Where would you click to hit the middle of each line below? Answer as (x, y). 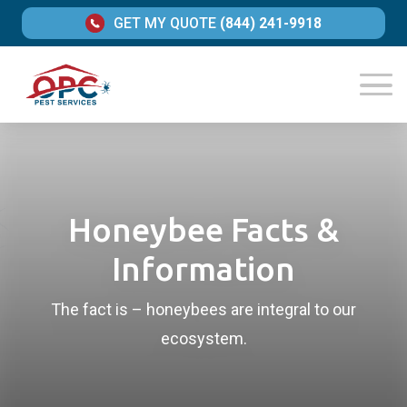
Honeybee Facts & (203, 230)
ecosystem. (203, 339)
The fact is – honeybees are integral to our (203, 310)
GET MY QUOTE (164, 24)
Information (203, 269)
